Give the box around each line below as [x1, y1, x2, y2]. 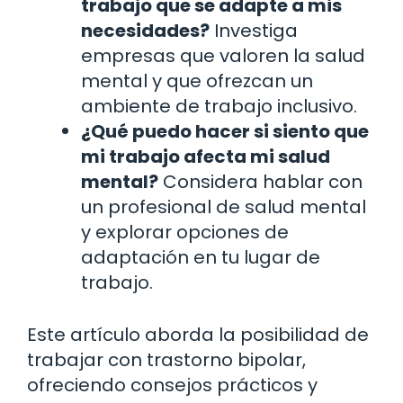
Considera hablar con [158, 168, 363, 194]
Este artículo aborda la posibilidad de [27, 321, 369, 347]
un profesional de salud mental [81, 193, 366, 219]
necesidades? [81, 17, 210, 43]
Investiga [210, 17, 298, 43]
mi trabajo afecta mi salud [81, 143, 330, 169]
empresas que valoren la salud [81, 42, 365, 68]
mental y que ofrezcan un [81, 67, 313, 94]
